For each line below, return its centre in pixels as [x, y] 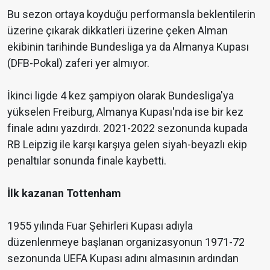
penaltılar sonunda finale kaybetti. [87, 161]
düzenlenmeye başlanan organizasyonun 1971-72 [126, 242]
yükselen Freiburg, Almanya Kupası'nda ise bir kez [125, 112]
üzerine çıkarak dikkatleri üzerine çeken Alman [118, 31]
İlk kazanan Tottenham [64, 193]
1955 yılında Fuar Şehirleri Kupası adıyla [100, 226]
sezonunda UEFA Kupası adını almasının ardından [123, 259]
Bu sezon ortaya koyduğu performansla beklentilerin [131, 14]
